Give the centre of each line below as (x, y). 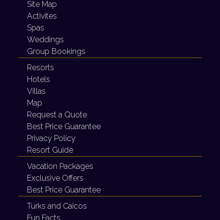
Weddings (45, 40)
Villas (36, 91)
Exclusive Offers (55, 178)
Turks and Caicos (57, 206)
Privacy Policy (51, 138)
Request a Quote (57, 115)
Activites (42, 16)
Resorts (41, 68)
